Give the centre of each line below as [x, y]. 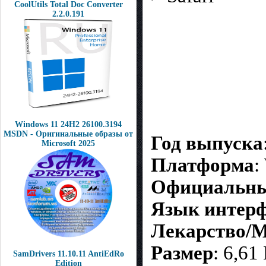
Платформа [202, 165]
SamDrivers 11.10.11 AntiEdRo [68, 254]
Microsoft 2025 [68, 143]
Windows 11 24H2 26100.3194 [68, 124]
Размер [182, 253]
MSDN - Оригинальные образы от [68, 134]
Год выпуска [207, 143]
